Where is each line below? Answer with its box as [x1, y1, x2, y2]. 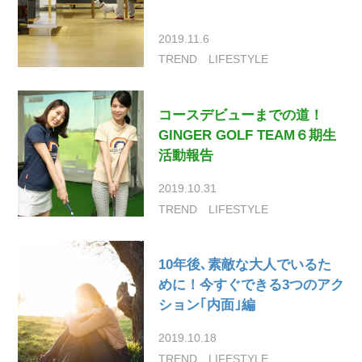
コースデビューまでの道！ [158, 107, 323, 123]
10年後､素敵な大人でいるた [158, 256, 331, 272]
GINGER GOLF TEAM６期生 [158, 127, 336, 143]
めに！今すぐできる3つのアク [158, 276, 344, 293]
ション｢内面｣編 [158, 297, 255, 313]
